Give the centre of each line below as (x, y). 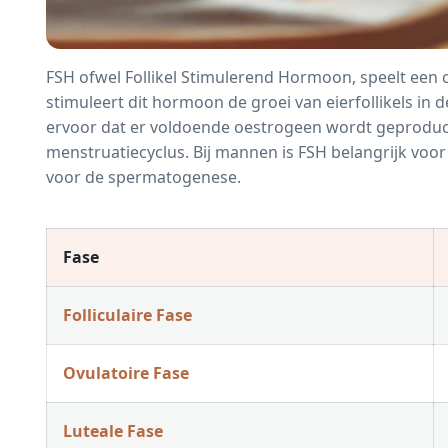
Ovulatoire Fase (125, 372)
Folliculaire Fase (127, 314)
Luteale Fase (112, 430)
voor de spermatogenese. (143, 176)
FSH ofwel (85, 76)
